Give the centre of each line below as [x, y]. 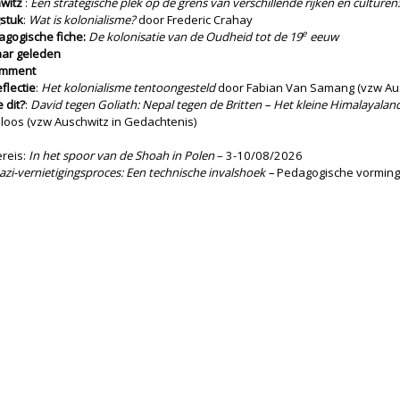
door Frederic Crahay [194, 20]
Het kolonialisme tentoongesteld [128, 87]
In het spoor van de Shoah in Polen [120, 155]
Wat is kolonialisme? [82, 20]
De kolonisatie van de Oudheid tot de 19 [195, 37]
